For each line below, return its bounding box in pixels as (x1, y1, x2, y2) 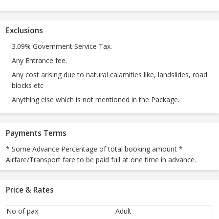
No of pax (6, 206, 38, 216)
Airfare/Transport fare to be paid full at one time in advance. (6, 155, 196, 165)
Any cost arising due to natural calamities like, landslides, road (12, 70, 207, 80)
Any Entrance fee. (12, 56, 67, 66)
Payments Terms (6, 128, 66, 139)
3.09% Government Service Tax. (12, 42, 112, 51)
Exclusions (6, 25, 43, 36)
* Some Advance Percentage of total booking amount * (6, 144, 183, 154)
